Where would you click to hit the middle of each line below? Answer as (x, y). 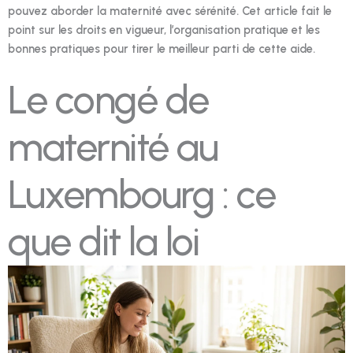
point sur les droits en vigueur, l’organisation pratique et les (164, 30)
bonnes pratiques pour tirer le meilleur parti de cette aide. (162, 49)
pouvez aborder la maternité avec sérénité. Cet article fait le (170, 11)
